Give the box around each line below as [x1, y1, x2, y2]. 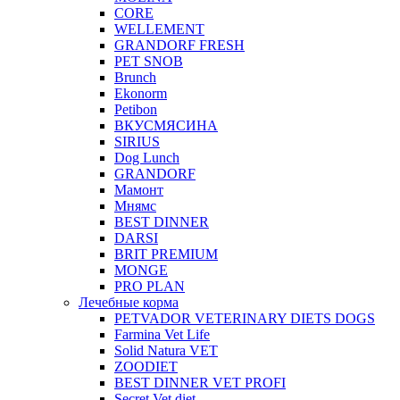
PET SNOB [114, 53, 183, 69]
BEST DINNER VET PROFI [114, 374, 286, 390]
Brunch [114, 69, 156, 85]
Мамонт [114, 181, 163, 197]
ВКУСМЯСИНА [114, 117, 218, 133]
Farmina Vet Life [114, 326, 210, 342]
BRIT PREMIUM [114, 246, 218, 262]
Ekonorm [114, 85, 167, 101]
